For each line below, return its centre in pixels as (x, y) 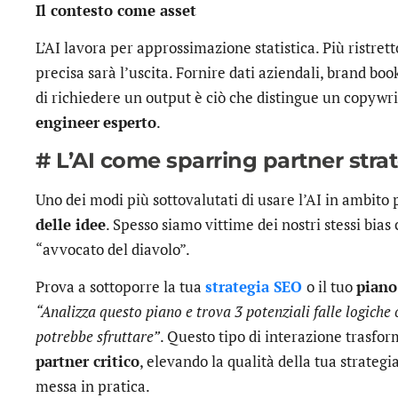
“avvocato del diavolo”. (113, 249)
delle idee (71, 224)
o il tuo (331, 287)
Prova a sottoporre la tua (120, 287)
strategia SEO (254, 287)
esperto (130, 123)
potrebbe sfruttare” (98, 337)
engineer (68, 123)
